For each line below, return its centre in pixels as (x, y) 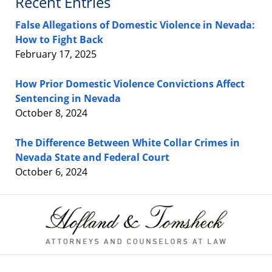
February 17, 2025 (56, 54)
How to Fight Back (59, 39)
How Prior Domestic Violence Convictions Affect (130, 83)
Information (163, 215)
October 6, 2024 (51, 172)
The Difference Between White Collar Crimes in (127, 142)
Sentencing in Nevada (68, 98)
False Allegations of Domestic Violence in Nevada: (135, 25)
